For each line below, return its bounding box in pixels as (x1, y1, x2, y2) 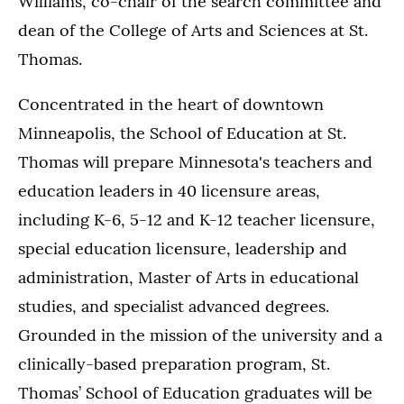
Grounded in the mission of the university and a (18, 325, 382, 346)
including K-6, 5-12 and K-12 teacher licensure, (18, 209, 375, 231)
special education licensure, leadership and (18, 238, 347, 260)
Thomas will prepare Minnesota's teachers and (18, 151, 372, 173)
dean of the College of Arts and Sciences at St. (18, 20, 368, 41)
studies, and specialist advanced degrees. (18, 296, 329, 317)
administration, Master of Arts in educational (18, 267, 359, 289)
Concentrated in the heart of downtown (18, 94, 324, 115)
